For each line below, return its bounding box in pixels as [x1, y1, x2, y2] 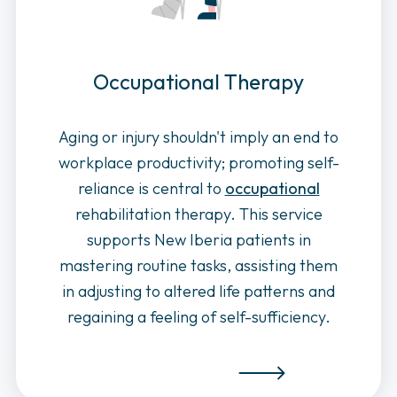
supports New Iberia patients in [86, 229, 311, 250]
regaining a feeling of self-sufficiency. [66, 306, 331, 327]
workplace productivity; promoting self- [58, 152, 339, 173]
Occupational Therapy [93, 67, 304, 95]
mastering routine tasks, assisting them [59, 254, 338, 276]
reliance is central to [77, 177, 225, 198]
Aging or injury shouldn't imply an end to [58, 126, 339, 147]
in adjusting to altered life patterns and [62, 280, 335, 301]
